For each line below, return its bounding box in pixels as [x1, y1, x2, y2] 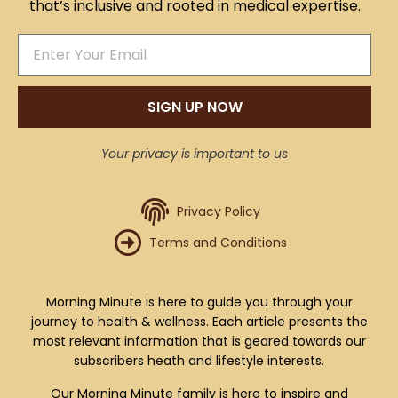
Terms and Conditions [149, 234, 288, 252]
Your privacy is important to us [101, 145, 288, 163]
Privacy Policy [176, 203, 260, 221]
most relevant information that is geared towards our [32, 332, 366, 351]
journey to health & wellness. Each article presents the [30, 313, 368, 331]
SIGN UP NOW [147, 96, 243, 117]
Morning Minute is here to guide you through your [45, 293, 353, 312]
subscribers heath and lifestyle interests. [74, 352, 324, 370]
